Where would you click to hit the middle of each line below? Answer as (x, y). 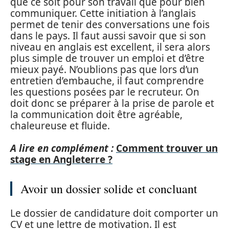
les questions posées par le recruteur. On (105, 92)
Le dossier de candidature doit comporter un (114, 213)
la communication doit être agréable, (96, 114)
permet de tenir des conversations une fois (110, 24)
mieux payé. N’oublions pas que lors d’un (105, 69)
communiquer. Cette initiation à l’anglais (103, 13)
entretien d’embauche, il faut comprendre (107, 81)
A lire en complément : (62, 148)
